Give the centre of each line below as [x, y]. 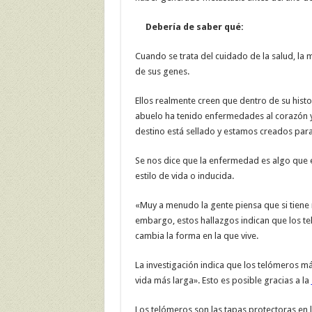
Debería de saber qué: [189, 27]
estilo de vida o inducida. [184, 176]
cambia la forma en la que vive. [196, 236]
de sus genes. [162, 72]
